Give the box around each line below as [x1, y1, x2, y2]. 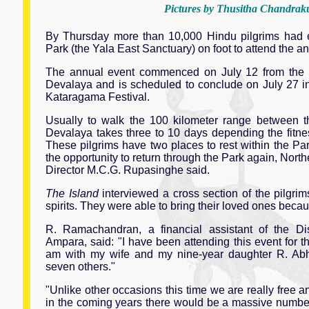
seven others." [46, 260, 115, 272]
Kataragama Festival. [46, 90, 150, 103]
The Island [46, 187, 99, 199]
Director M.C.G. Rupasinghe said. [46, 163, 210, 176]
